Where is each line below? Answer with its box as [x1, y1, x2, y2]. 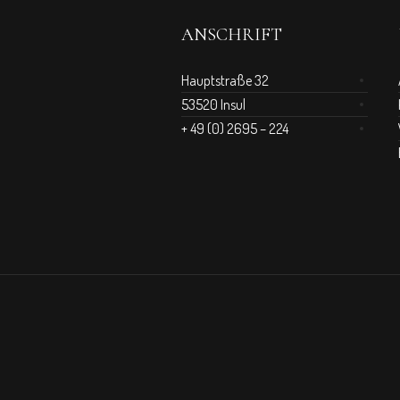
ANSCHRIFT [180, 24, 282, 46]
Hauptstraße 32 [180, 71, 269, 89]
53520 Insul [180, 96, 246, 113]
